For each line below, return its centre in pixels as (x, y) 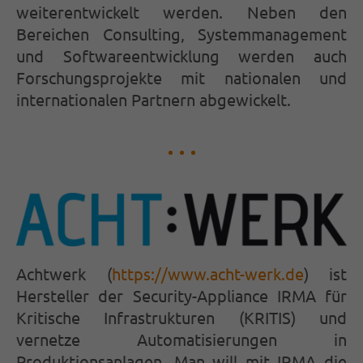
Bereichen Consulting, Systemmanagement (181, 33)
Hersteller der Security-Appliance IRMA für (181, 296)
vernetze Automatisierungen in (181, 340)
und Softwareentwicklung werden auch (181, 55)
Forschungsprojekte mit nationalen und (181, 77)
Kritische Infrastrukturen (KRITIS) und (181, 318)
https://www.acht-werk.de (207, 274)
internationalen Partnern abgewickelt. (154, 99)
